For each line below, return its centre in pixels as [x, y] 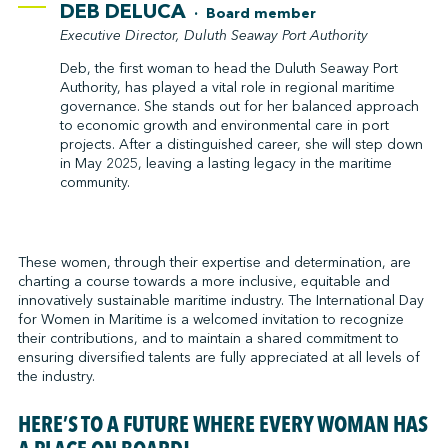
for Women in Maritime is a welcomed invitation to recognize [210, 319]
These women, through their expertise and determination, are [214, 262]
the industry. [56, 376]
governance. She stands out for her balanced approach [239, 106]
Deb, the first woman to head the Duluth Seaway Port [228, 68]
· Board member [250, 13]
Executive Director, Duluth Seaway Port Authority [213, 35]
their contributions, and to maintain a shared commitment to [208, 338]
